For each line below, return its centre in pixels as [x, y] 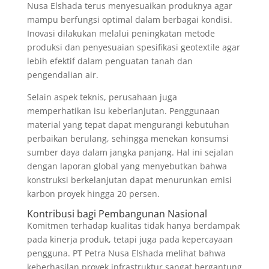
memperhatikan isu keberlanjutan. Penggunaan [123, 111]
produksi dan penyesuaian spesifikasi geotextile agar [133, 47]
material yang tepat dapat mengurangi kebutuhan [128, 125]
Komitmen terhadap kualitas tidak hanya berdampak [133, 226]
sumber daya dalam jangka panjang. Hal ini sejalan [130, 153]
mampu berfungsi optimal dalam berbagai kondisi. [129, 20]
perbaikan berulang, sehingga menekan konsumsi [128, 139]
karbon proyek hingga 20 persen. [93, 194]
